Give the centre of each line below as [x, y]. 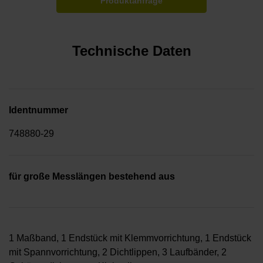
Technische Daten [131, 51]
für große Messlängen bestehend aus [92, 177]
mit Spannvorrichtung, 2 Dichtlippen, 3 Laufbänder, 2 [118, 252]
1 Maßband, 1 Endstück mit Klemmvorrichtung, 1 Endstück [130, 238]
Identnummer [38, 110]
